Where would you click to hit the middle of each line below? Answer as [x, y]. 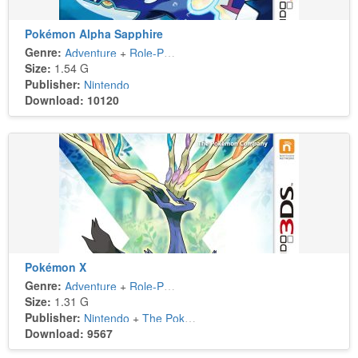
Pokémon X [56, 267]
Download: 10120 [72, 100]
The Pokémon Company [163, 318]
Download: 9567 [69, 334]
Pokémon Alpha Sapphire [94, 34]
